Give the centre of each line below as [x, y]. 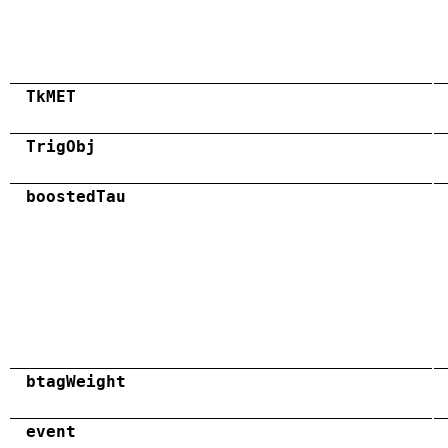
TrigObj [61, 146]
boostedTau [76, 196]
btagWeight [76, 381]
